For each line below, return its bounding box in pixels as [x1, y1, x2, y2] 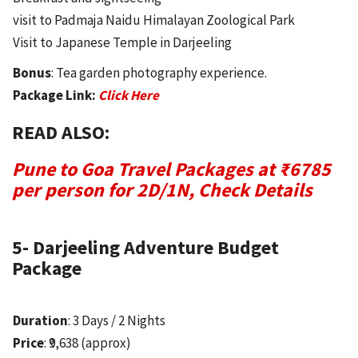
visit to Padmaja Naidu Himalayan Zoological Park [13, 10, 295, 29]
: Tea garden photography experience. [51, 63, 267, 82]
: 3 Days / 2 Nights [68, 311, 165, 329]
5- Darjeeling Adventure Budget [12, 234, 279, 260]
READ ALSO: [12, 119, 113, 145]
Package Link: [13, 86, 96, 104]
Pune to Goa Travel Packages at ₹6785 [12, 156, 331, 181]
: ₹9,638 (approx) [44, 333, 131, 352]
